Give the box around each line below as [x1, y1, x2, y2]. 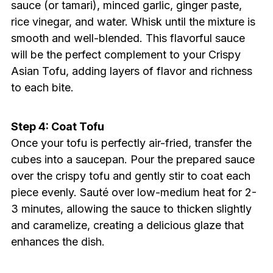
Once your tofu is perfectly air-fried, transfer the [10, 136, 252, 150]
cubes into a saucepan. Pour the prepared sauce [10, 153, 255, 166]
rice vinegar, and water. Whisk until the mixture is [10, 15, 255, 29]
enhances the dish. [10, 235, 105, 249]
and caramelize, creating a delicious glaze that [10, 219, 244, 232]
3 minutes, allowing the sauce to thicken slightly [10, 202, 252, 216]
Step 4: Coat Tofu [10, 120, 104, 133]
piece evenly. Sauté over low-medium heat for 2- [10, 186, 257, 199]
